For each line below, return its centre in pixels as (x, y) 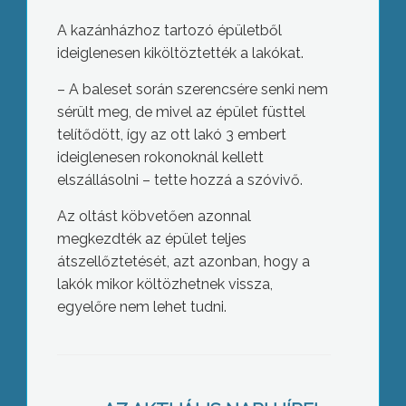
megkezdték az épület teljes (151, 239)
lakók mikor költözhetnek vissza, (164, 285)
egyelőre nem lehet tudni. (141, 307)
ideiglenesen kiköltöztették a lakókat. (180, 53)
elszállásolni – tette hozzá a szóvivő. (179, 180)
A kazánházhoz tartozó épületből (169, 31)
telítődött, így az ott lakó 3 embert (171, 135)
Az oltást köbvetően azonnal (154, 217)
